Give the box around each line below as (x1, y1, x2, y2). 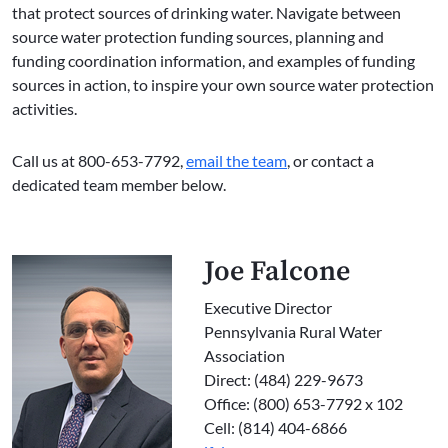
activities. (12, 99, 80, 119)
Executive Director (204, 298, 332, 318)
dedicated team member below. (12, 175, 226, 195)
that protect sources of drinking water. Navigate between (12, 3, 401, 23)
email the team (186, 151, 287, 171)
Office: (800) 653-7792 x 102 (204, 394, 403, 414)
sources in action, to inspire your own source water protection (12, 75, 434, 95)
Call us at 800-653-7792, (12, 151, 183, 171)
